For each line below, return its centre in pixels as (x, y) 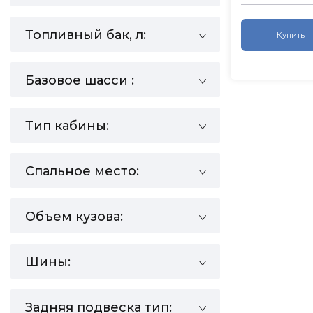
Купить (290, 35)
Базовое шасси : (80, 80)
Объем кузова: (74, 217)
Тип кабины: (67, 126)
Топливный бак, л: (86, 35)
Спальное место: (82, 171)
